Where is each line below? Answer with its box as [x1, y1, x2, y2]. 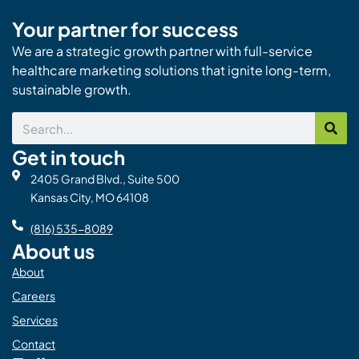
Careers [12, 288, 55, 303]
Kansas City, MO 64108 [30, 190, 149, 205]
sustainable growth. [12, 81, 131, 99]
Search [11, 113, 53, 129]
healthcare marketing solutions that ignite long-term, [12, 62, 331, 79]
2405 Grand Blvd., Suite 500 [30, 171, 179, 187]
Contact [12, 336, 55, 351]
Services [12, 312, 58, 327]
